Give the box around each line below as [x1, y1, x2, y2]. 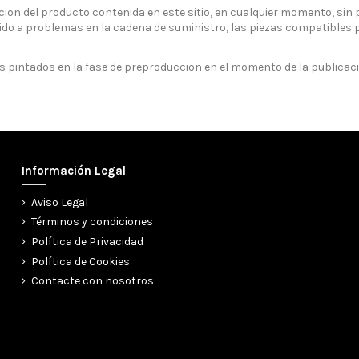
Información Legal [22, 163, 127, 178]
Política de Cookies [31, 254, 131, 268]
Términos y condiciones [31, 215, 154, 229]
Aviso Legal [31, 195, 89, 209]
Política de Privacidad [31, 234, 144, 248]
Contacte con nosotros [31, 274, 155, 288]
